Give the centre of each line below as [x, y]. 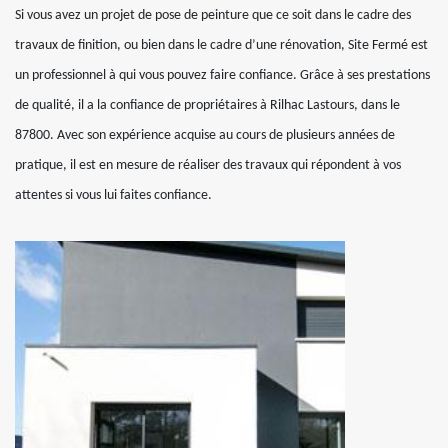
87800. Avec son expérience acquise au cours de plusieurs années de [205, 135]
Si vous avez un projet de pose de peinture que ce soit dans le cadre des [213, 15]
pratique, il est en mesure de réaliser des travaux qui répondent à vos [208, 165]
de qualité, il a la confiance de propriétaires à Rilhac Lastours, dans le [207, 105]
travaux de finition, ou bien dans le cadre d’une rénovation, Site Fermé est [221, 45]
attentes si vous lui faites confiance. [113, 195]
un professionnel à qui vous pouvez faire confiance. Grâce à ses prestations [222, 75]
